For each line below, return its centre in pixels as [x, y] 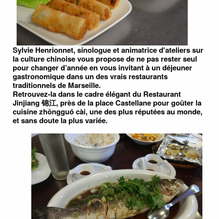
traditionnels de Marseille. [58, 85]
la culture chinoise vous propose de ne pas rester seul [105, 59]
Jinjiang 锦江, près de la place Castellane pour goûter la [107, 103]
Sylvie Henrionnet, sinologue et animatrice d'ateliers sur [108, 50]
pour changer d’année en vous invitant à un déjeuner [102, 68]
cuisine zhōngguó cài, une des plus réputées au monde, [108, 112]
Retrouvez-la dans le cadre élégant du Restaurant [97, 94]
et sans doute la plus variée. [61, 120]
